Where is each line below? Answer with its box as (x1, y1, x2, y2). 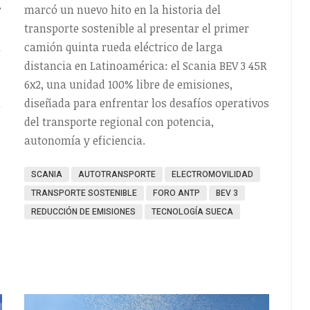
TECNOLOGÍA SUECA (151, 205, 233, 218)
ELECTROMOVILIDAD (171, 167, 253, 181)
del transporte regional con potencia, (24, 113, 214, 129)
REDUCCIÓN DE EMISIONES (30, 205, 136, 218)
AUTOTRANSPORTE (77, 167, 156, 181)
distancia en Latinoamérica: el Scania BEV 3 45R (24, 57, 267, 73)
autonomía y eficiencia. (24, 132, 145, 148)
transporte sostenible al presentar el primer (24, 20, 249, 36)
